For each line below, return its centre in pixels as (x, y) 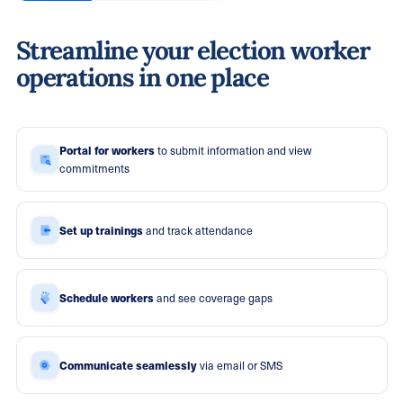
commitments (94, 168)
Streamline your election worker (193, 50)
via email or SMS (241, 365)
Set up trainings (102, 230)
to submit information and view (233, 150)
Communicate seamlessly (129, 365)
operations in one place (142, 77)
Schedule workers (107, 297)
